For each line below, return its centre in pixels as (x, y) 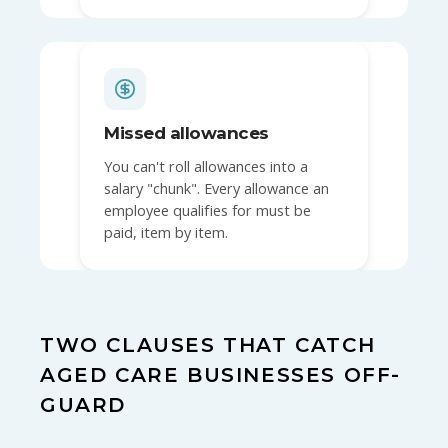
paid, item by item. (166, 232)
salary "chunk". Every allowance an (216, 188)
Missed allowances (186, 132)
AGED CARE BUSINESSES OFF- (221, 374)
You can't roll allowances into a (206, 166)
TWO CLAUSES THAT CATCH (208, 344)
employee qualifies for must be (207, 210)
